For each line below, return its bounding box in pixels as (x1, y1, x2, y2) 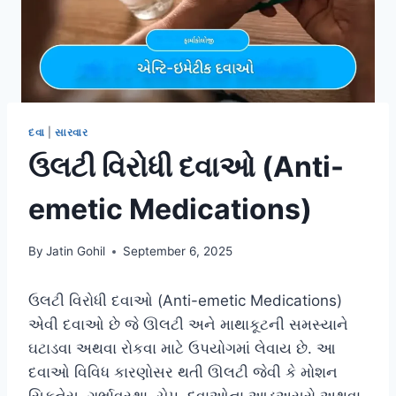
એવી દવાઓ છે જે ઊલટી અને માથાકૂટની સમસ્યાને (28, 316, 348, 334)
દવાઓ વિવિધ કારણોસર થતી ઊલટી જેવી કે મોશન (28, 363, 338, 382)
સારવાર (55, 125, 88, 139)
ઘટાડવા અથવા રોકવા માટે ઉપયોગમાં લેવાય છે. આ (28, 339, 336, 358)
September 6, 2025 (123, 244, 233, 259)
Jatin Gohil (46, 244, 106, 259)
